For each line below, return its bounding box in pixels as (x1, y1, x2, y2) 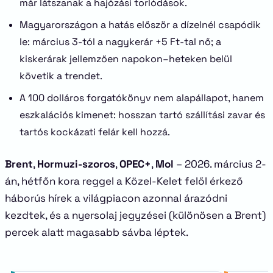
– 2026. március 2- (174, 157, 266, 171)
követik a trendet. (19, 69, 102, 82)
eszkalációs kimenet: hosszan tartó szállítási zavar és (19, 108, 265, 121)
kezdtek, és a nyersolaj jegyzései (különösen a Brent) (5, 208, 266, 222)
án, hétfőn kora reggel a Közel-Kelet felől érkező (5, 174, 243, 188)
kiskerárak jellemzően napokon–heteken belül (19, 52, 232, 65)
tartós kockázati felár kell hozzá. (19, 126, 170, 138)
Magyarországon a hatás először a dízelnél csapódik (19, 18, 261, 31)
